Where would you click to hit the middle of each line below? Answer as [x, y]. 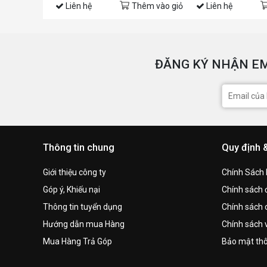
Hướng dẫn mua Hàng [84, 224]
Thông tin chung [79, 147]
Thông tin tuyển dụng [83, 207]
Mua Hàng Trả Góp [77, 241]
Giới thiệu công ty [74, 172]
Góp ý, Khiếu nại [72, 189]
